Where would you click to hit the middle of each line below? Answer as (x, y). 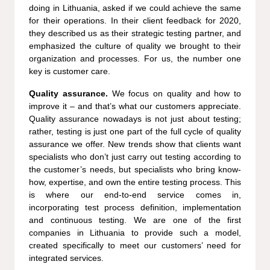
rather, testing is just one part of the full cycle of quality (135, 131)
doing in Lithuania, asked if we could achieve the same (135, 8)
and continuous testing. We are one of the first (135, 220)
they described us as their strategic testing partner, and (135, 33)
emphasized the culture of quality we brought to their (135, 46)
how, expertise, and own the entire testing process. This (135, 182)
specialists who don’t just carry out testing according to (135, 156)
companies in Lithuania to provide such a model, (135, 232)
